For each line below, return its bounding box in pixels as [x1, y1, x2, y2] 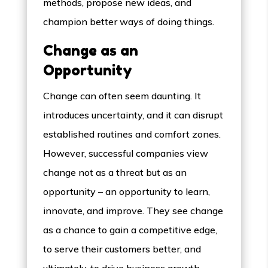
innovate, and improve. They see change [43, 205, 224, 217]
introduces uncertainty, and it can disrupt [43, 109, 224, 121]
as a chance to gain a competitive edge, [43, 224, 218, 236]
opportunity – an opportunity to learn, [43, 185, 211, 198]
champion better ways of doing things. [43, 16, 215, 28]
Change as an [43, 42, 139, 60]
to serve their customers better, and [43, 243, 202, 255]
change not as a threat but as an [43, 166, 187, 179]
